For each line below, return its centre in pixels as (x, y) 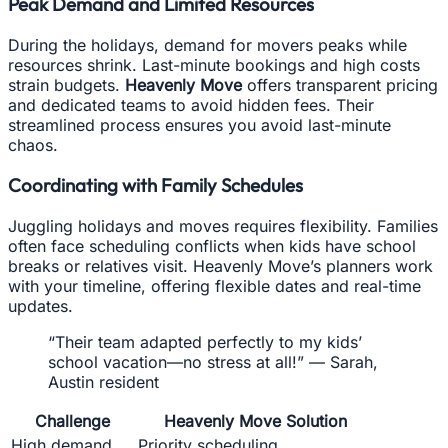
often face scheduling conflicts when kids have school (212, 246)
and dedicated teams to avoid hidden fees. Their (191, 104)
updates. (40, 306)
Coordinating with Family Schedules (155, 185)
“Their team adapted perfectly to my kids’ (205, 342)
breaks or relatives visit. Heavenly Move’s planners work (220, 266)
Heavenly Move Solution (255, 421)
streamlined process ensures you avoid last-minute (199, 124)
